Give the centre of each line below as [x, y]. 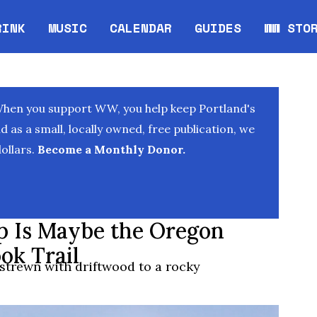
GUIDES [218, 27]
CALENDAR [141, 27]
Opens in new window [184, 36]
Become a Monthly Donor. [110, 149]
